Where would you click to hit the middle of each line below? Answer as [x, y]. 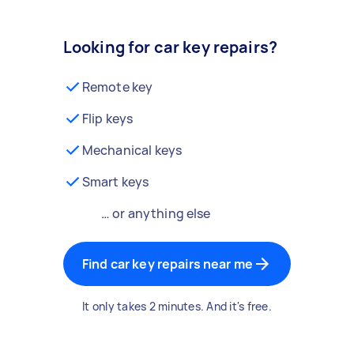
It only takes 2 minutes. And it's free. [177, 306]
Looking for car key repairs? [170, 47]
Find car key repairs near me [168, 264]
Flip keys [107, 119]
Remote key [117, 87]
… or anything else [156, 213]
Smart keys [115, 182]
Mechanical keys [132, 150]
